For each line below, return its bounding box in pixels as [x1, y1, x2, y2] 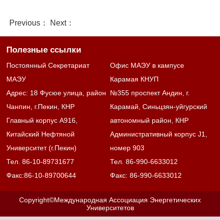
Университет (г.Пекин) [6, 144, 77, 152]
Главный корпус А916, [6, 116, 78, 125]
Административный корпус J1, [110, 130, 207, 138]
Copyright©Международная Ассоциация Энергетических [19, 196, 201, 204]
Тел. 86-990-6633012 [110, 158, 178, 166]
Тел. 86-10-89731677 [6, 158, 75, 166]
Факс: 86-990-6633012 [110, 171, 182, 180]
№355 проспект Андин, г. [110, 89, 190, 97]
